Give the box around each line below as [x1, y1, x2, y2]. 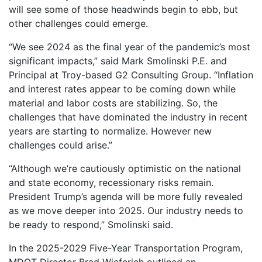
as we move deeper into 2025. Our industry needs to [9, 204, 243, 216]
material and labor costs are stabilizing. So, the [9, 96, 218, 109]
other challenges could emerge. [9, 17, 148, 29]
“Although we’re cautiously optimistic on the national [9, 162, 241, 174]
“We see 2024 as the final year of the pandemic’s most [9, 40, 250, 53]
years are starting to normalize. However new [9, 125, 212, 137]
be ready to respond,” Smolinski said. [9, 218, 173, 230]
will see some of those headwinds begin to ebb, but [9, 3, 238, 15]
